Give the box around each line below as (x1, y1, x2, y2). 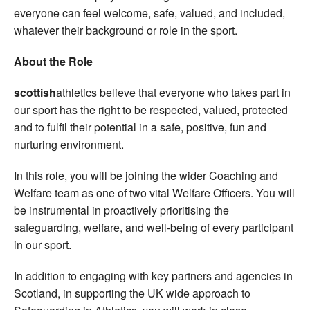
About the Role (14, 53, 93, 69)
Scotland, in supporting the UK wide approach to (14, 284, 250, 301)
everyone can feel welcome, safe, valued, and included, (14, 4, 285, 21)
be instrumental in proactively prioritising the (14, 201, 229, 218)
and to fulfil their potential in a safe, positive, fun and (14, 118, 266, 135)
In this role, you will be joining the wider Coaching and (14, 167, 278, 183)
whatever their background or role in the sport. (14, 21, 237, 38)
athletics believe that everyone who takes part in (56, 84, 291, 100)
